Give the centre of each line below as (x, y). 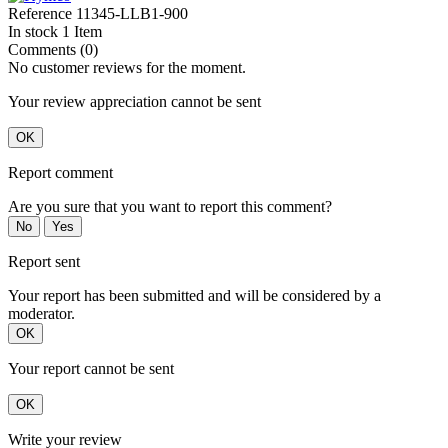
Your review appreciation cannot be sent (134, 102)
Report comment (60, 173)
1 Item (82, 32)
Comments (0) (53, 50)
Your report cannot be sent (91, 369)
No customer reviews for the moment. (127, 68)
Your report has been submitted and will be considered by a (194, 296)
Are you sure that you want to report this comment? (170, 207)
